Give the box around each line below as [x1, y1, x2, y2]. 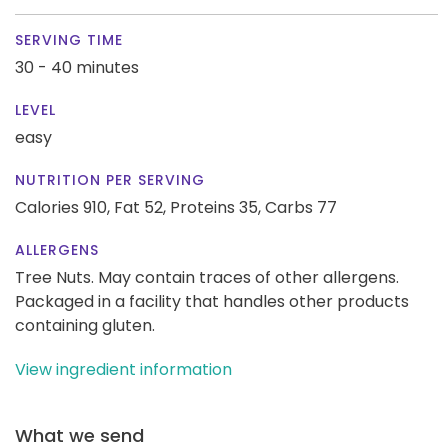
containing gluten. [15, 313, 155, 337]
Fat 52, [114, 195, 166, 219]
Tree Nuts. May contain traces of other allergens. [15, 265, 399, 289]
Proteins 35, [170, 195, 261, 219]
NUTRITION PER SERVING [15, 169, 205, 190]
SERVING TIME [15, 29, 123, 50]
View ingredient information [15, 357, 232, 381]
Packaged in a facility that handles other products [15, 289, 409, 313]
